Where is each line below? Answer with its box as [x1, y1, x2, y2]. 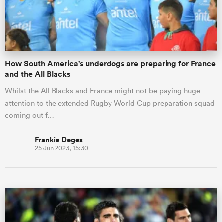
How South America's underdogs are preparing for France [5, 58, 216, 69]
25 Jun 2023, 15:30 [35, 144, 88, 152]
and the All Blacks [5, 69, 70, 79]
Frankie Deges [35, 134, 83, 145]
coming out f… [5, 111, 54, 120]
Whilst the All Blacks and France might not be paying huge [5, 86, 200, 95]
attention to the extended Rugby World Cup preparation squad [5, 98, 215, 108]
